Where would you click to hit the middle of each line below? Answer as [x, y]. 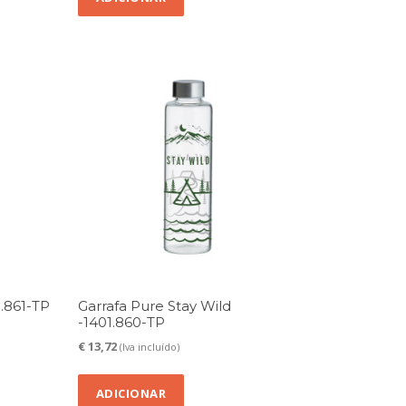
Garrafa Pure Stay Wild [154, 305]
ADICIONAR [131, 393]
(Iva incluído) [149, 348]
